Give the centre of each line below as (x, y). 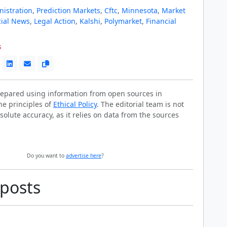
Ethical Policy (75, 104)
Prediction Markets (68, 11)
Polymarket (123, 21)
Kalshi (90, 21)
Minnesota (140, 11)
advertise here (84, 156)
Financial (161, 21)
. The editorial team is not (140, 104)
